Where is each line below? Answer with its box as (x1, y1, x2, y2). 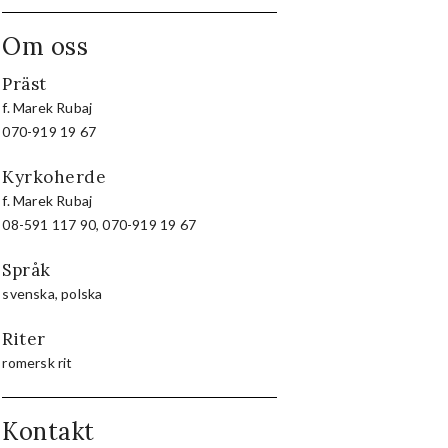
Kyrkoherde (2, 165, 107, 188)
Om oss (2, 30, 89, 62)
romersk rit (2, 353, 73, 371)
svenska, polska (2, 284, 103, 302)
